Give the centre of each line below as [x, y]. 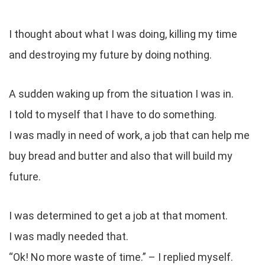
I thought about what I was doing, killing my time [123, 34]
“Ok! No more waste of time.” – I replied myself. [121, 257]
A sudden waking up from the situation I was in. [121, 93]
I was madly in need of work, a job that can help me [129, 135]
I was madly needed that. [69, 236]
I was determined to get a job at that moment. [118, 215]
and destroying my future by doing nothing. [110, 54]
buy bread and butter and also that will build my [121, 156]
